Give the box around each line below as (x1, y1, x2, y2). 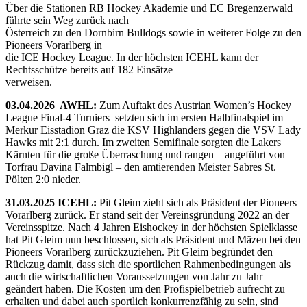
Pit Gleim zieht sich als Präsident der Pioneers (99, 196, 297, 208)
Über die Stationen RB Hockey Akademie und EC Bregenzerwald (5, 1, 293, 14)
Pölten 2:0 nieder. (5, 173, 81, 185)
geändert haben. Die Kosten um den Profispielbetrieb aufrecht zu (5, 282, 285, 295)
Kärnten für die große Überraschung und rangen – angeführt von (5, 148, 285, 160)
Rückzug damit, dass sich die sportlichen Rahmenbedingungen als (5, 258, 291, 270)
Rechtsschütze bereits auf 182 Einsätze (5, 63, 173, 75)
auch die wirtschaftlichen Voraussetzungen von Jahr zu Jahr (5, 270, 262, 282)
